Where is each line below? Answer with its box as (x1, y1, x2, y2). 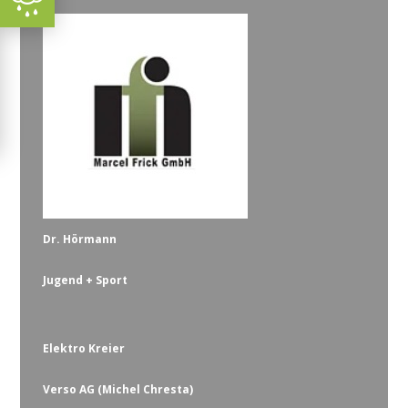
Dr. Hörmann (43, 230, 117, 247)
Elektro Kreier (43, 340, 126, 356)
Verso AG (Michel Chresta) (43, 381, 194, 397)
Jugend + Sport (43, 271, 128, 288)
